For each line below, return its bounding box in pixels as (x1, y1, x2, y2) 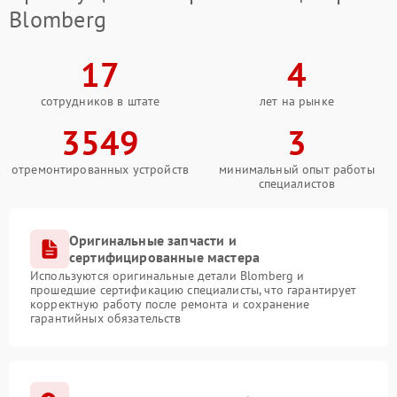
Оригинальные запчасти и (69, 231, 237, 250)
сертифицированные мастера (69, 248, 261, 267)
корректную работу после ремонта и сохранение (30, 296, 310, 313)
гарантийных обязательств (30, 310, 182, 327)
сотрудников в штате (40, 93, 160, 110)
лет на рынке (260, 93, 334, 110)
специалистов (258, 175, 336, 192)
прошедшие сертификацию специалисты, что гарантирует (30, 282, 357, 299)
